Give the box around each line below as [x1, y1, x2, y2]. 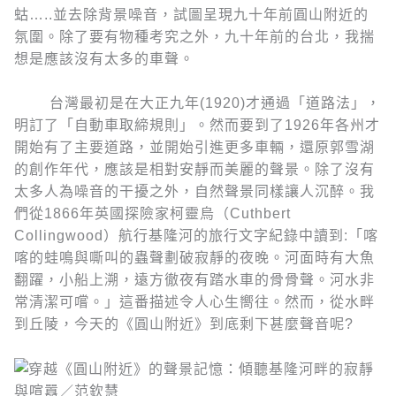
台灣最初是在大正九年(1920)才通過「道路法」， [14, 95, 381, 111]
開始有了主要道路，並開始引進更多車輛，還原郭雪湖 [14, 140, 375, 156]
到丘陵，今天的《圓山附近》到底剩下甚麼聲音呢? [14, 316, 354, 332]
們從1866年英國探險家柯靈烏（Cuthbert [14, 206, 291, 222]
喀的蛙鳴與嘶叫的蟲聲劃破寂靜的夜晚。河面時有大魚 [14, 250, 375, 266]
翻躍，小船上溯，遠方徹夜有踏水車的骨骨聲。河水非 [14, 272, 375, 288]
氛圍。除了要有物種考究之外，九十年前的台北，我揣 [14, 28, 375, 44]
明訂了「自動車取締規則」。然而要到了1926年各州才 [14, 118, 380, 133]
